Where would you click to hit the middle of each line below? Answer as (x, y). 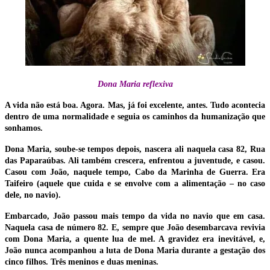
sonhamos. (24, 128)
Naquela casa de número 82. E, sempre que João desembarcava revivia (135, 228)
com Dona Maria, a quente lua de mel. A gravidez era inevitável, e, (135, 239)
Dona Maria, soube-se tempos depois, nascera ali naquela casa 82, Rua (135, 149)
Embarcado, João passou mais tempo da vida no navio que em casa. (135, 216)
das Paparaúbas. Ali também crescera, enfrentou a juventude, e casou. (135, 161)
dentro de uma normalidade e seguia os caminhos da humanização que (135, 117)
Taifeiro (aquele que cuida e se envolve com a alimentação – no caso (135, 184)
